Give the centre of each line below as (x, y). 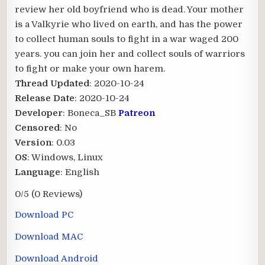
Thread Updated (52, 83)
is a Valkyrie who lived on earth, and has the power (129, 24)
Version (33, 142)
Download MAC (49, 236)
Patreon (137, 113)
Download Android (57, 258)
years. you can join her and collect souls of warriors (130, 54)
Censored (38, 127)
